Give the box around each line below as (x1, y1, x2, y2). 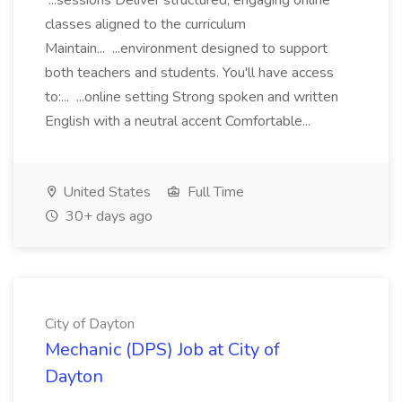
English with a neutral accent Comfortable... (45, 111, 314, 131)
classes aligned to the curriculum (45, 14, 246, 34)
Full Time (184, 182, 244, 202)
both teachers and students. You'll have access (45, 63, 334, 83)
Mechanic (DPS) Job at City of (45, 337, 280, 362)
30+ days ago (62, 206, 153, 226)
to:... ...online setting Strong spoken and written (45, 87, 338, 107)
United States (59, 182, 151, 202)
